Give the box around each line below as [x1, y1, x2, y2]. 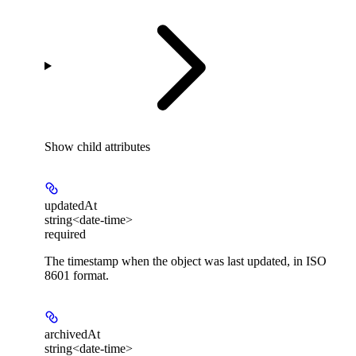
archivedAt [44, 327, 100, 341]
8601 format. [44, 268, 109, 282]
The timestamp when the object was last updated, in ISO [44, 253, 327, 268]
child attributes [77, 139, 150, 153]
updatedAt [44, 198, 97, 212]
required [44, 226, 86, 241]
